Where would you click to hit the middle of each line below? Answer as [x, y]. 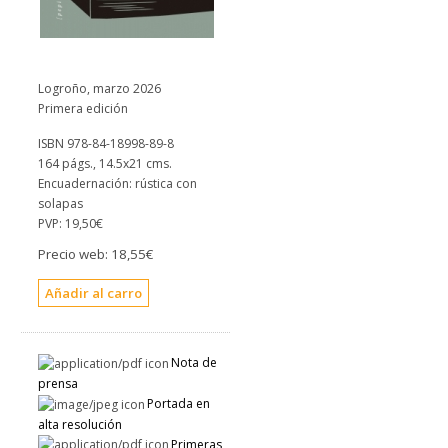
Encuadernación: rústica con [117, 183]
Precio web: [74, 254]
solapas [60, 203]
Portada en [178, 403]
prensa [58, 383]
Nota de [194, 362]
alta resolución [80, 424]
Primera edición [83, 108]
